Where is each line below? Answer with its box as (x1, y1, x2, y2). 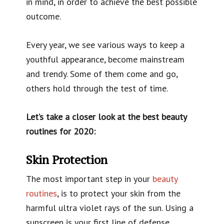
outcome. (26, 10, 61, 22)
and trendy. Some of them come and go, (26, 67, 178, 79)
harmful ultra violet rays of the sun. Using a (26, 201, 194, 213)
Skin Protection (26, 151, 108, 167)
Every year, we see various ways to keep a (26, 38, 185, 50)
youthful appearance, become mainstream (26, 53, 185, 65)
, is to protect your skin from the (57, 187, 181, 199)
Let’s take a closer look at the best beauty (26, 110, 187, 122)
